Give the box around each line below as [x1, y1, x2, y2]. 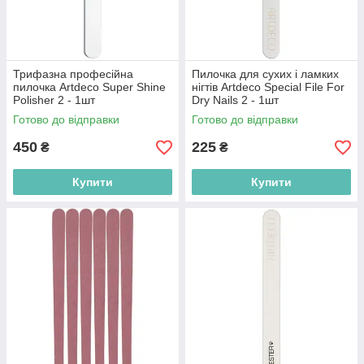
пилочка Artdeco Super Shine [13, 80, 166, 93]
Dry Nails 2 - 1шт [192, 93, 279, 106]
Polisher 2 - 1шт [13, 93, 95, 106]
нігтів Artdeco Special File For [192, 80, 344, 93]
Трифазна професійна [13, 67, 133, 80]
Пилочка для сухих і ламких [192, 67, 339, 80]
